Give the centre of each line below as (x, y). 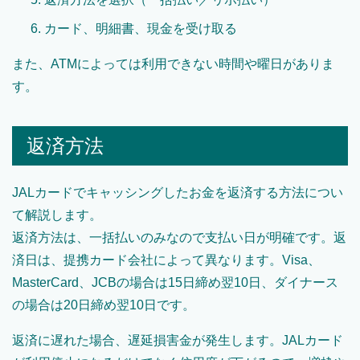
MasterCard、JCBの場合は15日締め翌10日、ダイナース (175, 283)
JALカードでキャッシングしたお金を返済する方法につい (178, 193)
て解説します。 (57, 215)
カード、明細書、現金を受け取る (141, 29)
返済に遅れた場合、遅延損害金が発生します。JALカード (178, 341)
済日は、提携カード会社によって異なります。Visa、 (166, 260)
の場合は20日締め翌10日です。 (104, 305)
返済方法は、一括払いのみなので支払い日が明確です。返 (179, 238)
